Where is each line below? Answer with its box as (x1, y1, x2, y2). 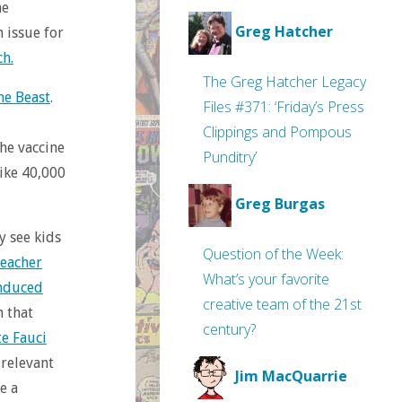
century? (203, 319, 256, 339)
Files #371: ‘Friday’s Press (203, 97, 364, 117)
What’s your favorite (203, 269, 329, 289)
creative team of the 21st (203, 294, 362, 314)
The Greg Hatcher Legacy (203, 72, 366, 92)
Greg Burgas (235, 194, 325, 214)
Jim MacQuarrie (235, 366, 347, 387)
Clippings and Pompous (203, 122, 352, 142)
